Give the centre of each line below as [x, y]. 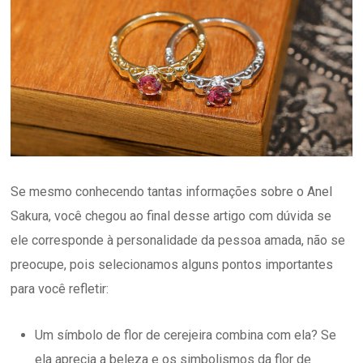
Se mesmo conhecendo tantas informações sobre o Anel [172, 191]
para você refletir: [60, 288]
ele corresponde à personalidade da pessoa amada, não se [178, 240]
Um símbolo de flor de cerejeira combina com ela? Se [186, 335]
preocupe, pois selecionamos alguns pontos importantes [172, 264]
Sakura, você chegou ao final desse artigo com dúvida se [171, 216]
